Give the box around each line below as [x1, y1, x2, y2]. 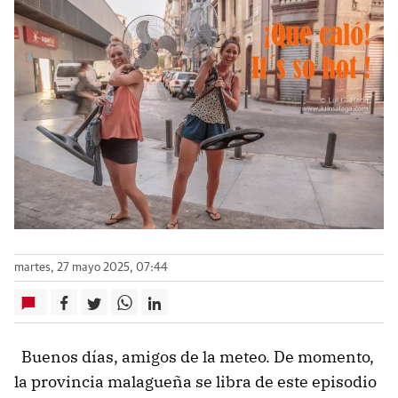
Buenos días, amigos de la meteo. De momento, [14, 346, 374, 368]
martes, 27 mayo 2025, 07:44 [14, 262, 168, 275]
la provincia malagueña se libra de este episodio [14, 371, 377, 393]
